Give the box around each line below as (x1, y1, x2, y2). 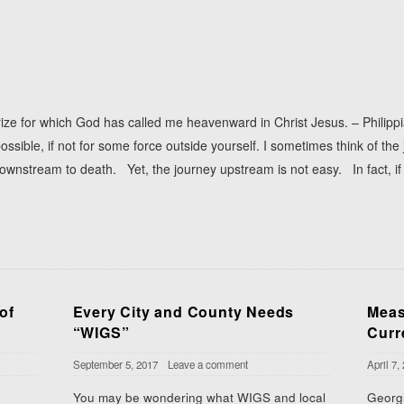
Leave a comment (167, 357, 248, 372)
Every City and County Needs (72, 301, 295, 322)
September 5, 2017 (72, 357, 158, 372)
